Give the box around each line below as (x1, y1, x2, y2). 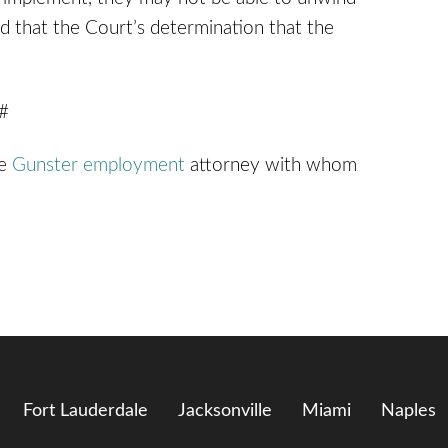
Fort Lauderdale (23, 402, 148, 420)
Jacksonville (178, 402, 272, 420)
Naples (381, 402, 436, 420)
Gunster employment (12, 156, 190, 176)
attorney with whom (190, 156, 357, 176)
